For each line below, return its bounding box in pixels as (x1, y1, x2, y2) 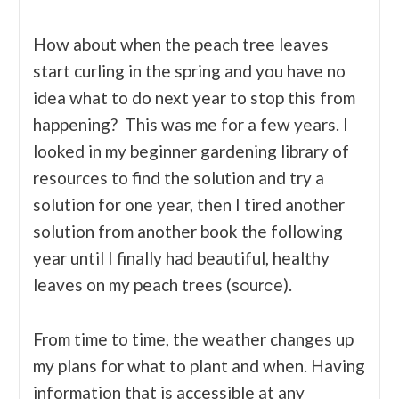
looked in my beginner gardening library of (33, 140, 349, 161)
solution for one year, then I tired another (33, 193, 345, 215)
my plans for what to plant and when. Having (33, 354, 365, 376)
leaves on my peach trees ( (33, 273, 232, 295)
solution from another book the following (33, 220, 343, 241)
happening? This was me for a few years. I (33, 113, 348, 134)
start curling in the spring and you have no (33, 60, 346, 81)
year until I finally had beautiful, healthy (33, 247, 330, 268)
